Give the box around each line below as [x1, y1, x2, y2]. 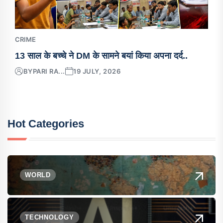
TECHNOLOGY [25, 214, 74, 222]
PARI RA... [32, 67, 65, 75]
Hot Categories [7, 117, 84, 130]
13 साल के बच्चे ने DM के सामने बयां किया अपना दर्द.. [15, 50, 188, 61]
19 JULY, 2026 [73, 67, 121, 75]
